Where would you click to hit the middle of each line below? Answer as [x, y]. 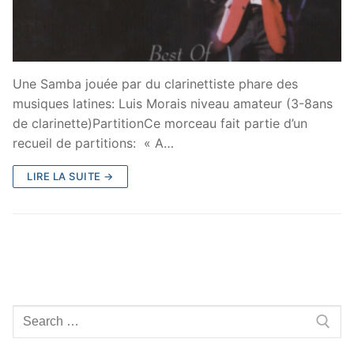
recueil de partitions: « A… [93, 143]
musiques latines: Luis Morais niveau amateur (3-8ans [173, 103]
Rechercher [45, 314]
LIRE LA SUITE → [70, 176]
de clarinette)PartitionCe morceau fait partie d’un [160, 123]
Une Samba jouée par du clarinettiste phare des [155, 83]
